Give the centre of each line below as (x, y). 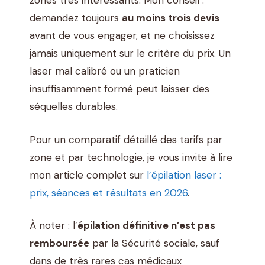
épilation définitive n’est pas (146, 226)
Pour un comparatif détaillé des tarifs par (126, 139)
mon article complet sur (88, 175)
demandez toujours (76, 18)
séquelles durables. (74, 107)
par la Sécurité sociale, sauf (154, 243)
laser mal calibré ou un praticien (105, 71)
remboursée (59, 243)
